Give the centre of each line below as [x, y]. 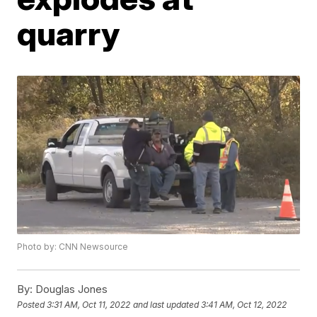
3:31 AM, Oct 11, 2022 [89, 304]
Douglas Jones [70, 289]
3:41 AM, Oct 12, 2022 [244, 304]
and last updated [166, 304]
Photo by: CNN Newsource [73, 247]
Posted [32, 304]
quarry [69, 33]
